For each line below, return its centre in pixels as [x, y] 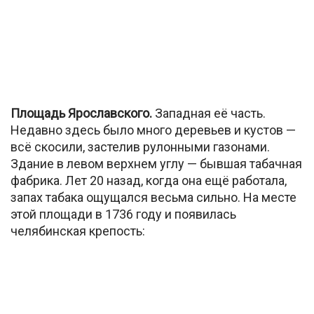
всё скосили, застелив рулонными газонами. [140, 146]
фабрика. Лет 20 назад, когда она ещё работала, [149, 180]
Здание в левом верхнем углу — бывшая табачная [156, 163]
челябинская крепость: [78, 231]
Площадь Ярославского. [81, 113]
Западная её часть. [209, 113]
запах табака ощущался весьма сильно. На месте [153, 197]
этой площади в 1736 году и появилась [123, 214]
